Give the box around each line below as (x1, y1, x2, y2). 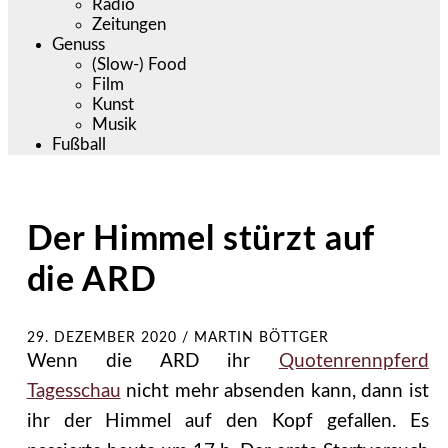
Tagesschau (26, 381, 121, 401)
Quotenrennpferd (278, 351, 429, 371)
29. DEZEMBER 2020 (26, 330, 177, 345)
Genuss (52, 35, 106, 53)
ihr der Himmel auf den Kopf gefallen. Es (26, 411, 429, 431)
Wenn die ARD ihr (26, 351, 279, 371)
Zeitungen (92, 15, 167, 33)
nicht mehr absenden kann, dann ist (120, 381, 429, 401)
